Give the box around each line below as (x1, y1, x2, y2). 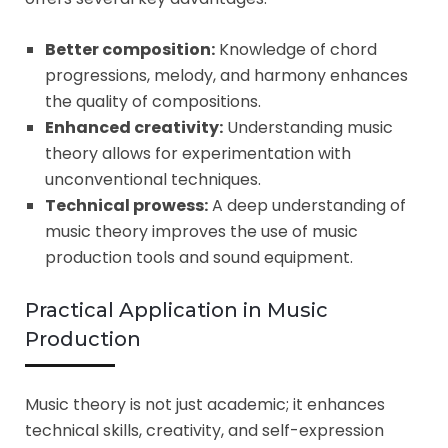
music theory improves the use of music (45, 219, 358, 243)
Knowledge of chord (215, 37, 377, 61)
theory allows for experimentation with (45, 141, 351, 165)
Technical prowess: (45, 193, 208, 217)
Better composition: (45, 37, 215, 61)
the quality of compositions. (45, 89, 261, 113)
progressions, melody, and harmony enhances (45, 63, 408, 87)
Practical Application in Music (25, 297, 328, 322)
